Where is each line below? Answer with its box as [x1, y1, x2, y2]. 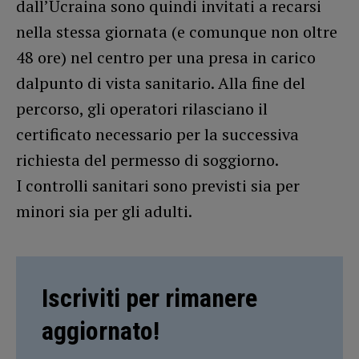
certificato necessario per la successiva [16, 123, 299, 145]
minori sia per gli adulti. [16, 200, 192, 222]
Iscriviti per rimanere [42, 282, 257, 313]
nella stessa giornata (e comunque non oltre [16, 20, 337, 42]
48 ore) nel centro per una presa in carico [16, 46, 316, 68]
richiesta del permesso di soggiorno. [16, 148, 279, 171]
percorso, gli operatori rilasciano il [16, 97, 268, 119]
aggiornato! [42, 315, 159, 346]
